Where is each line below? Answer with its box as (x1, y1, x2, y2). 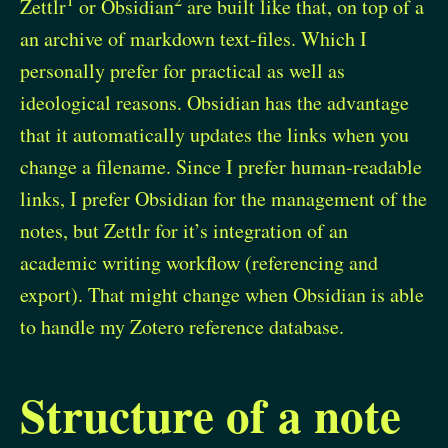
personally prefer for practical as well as (20, 56, 345, 84)
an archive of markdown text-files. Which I (20, 24, 367, 52)
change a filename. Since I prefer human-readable (20, 152, 422, 180)
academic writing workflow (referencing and (20, 248, 378, 276)
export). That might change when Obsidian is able (20, 280, 424, 308)
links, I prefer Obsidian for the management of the (20, 184, 427, 212)
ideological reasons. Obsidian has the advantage (20, 88, 409, 116)
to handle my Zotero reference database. (20, 312, 344, 340)
